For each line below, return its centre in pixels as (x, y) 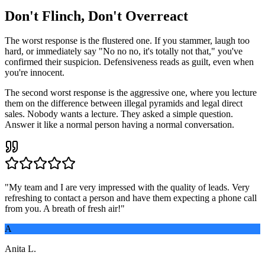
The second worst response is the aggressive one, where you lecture (131, 93)
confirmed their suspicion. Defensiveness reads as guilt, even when (129, 62)
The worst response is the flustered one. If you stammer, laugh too (127, 41)
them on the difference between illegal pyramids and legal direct (124, 104)
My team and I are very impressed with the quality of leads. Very (129, 188)
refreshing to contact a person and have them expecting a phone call (131, 198)
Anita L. (20, 249)
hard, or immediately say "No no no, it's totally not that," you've (124, 51)
